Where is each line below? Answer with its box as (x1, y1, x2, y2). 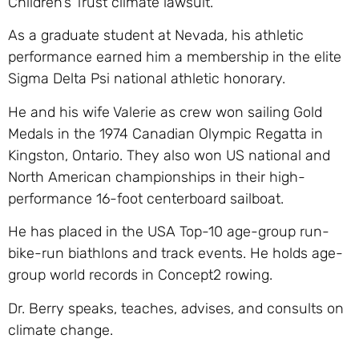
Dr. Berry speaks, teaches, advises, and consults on (8, 299, 344, 317)
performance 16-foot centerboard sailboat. (8, 189, 284, 208)
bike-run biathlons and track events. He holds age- (8, 244, 343, 263)
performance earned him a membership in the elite (8, 48, 341, 67)
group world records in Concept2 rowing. (8, 266, 272, 284)
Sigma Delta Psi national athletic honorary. (8, 70, 285, 88)
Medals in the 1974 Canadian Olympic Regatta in (8, 124, 323, 143)
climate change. (8, 321, 113, 339)
